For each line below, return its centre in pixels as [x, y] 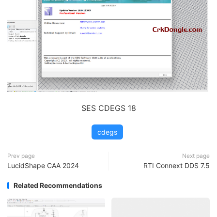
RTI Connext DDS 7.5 [177, 166]
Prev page [21, 156]
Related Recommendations [58, 186]
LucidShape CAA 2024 [43, 166]
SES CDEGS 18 [108, 108]
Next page [196, 156]
